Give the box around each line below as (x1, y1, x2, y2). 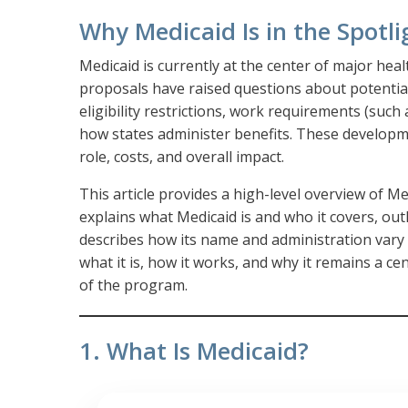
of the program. (79, 275, 188, 296)
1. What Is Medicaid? (79, 335, 309, 368)
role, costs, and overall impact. (79, 147, 284, 168)
